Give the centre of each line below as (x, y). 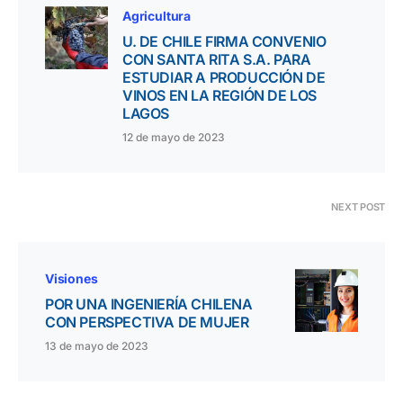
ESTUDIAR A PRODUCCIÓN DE (224, 78)
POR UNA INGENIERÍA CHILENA (149, 304)
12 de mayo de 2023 (174, 138)
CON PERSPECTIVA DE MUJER (147, 322)
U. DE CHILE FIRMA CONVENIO (224, 42)
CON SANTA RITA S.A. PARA (217, 60)
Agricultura (157, 16)
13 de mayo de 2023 (97, 346)
